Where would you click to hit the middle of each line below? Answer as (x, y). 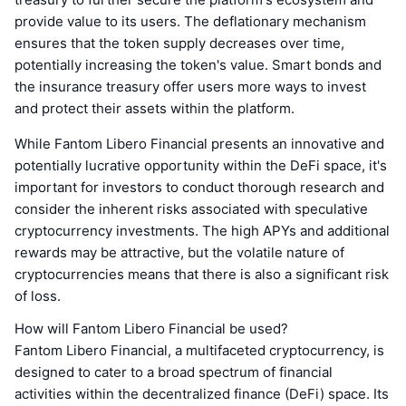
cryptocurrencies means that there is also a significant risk (202, 275)
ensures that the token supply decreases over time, (179, 43)
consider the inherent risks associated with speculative (191, 209)
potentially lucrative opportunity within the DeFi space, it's (201, 166)
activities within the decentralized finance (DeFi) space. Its (202, 394)
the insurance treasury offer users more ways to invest (190, 87)
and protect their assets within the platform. (155, 109)
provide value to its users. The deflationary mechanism (190, 22)
